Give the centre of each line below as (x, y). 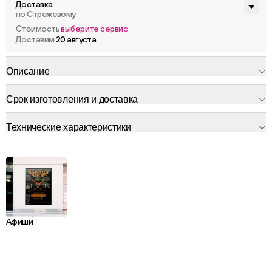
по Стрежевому (46, 14)
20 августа (76, 39)
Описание (28, 71)
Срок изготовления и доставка (72, 99)
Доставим (36, 39)
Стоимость (39, 29)
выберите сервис (94, 29)
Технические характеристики (69, 127)
